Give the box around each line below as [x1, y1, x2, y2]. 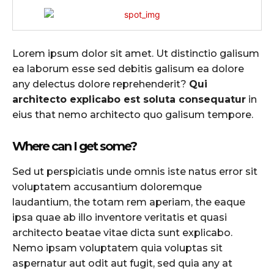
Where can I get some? [12, 138, 136, 154]
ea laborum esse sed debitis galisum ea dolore [12, 62, 244, 75]
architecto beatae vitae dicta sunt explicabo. [12, 226, 232, 239]
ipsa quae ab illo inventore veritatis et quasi [12, 211, 227, 223]
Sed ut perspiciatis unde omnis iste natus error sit [12, 165, 257, 177]
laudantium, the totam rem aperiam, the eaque [12, 196, 245, 208]
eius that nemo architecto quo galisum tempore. [12, 108, 253, 120]
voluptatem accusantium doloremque [12, 180, 202, 193]
